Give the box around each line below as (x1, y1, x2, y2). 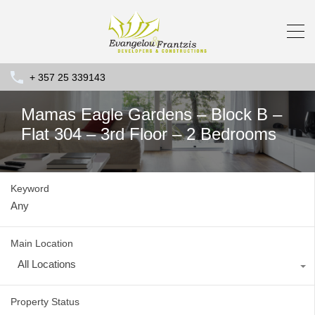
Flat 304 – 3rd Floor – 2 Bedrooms (21, 124, 276, 144)
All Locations (18, 258, 76, 271)
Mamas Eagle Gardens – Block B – (21, 105, 282, 124)
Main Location (11, 238, 73, 250)
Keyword (11, 183, 49, 195)
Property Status (11, 296, 79, 308)
